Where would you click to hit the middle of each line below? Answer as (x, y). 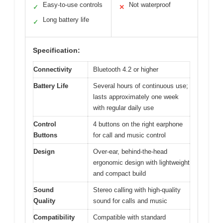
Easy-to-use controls (73, 5)
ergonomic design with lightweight (141, 163)
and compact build (119, 174)
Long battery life (66, 20)
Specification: (56, 51)
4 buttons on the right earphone (138, 124)
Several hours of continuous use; (141, 86)
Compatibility (54, 218)
